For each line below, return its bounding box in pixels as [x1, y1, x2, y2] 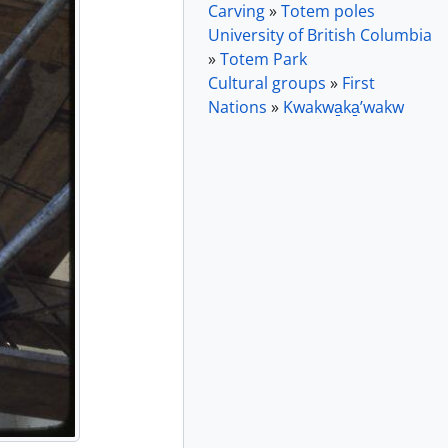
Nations [208, 96, 267, 118]
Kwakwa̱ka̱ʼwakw [283, 96, 404, 118]
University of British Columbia [208, 24, 432, 46]
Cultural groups [208, 72, 326, 94]
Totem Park [220, 48, 307, 70]
